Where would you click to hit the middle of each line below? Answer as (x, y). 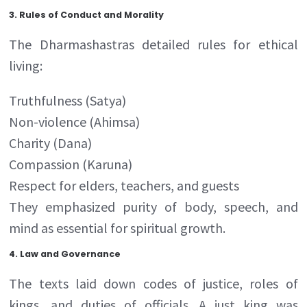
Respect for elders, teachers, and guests (124, 185)
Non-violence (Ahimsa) (75, 121)
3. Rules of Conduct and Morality (87, 14)
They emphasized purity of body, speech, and (153, 206)
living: (26, 65)
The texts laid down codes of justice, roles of (153, 283)
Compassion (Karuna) (71, 164)
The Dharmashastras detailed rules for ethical (153, 44)
